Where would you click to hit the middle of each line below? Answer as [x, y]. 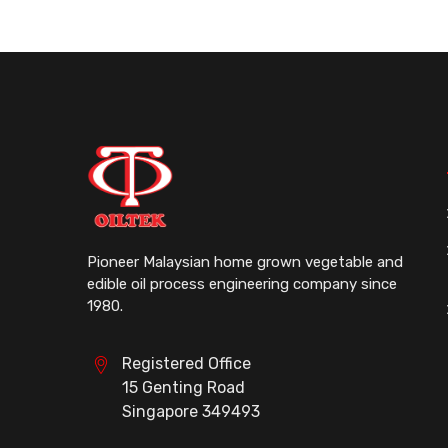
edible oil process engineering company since [242, 284]
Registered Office [186, 364]
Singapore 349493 [191, 412]
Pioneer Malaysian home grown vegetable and [245, 262]
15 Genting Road [183, 388]
